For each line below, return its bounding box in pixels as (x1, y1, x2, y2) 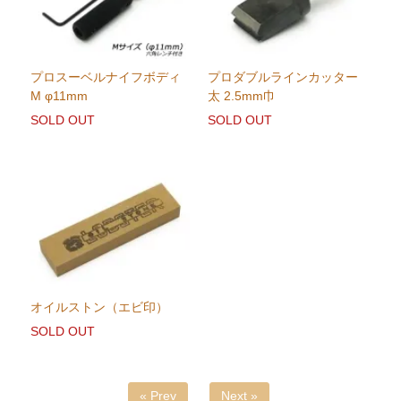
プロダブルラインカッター (207, 70, 358, 85)
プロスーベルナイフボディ (30, 70, 182, 85)
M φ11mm (30, 89, 89, 104)
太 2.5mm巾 (207, 89, 276, 104)
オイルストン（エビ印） (30, 300, 169, 315)
